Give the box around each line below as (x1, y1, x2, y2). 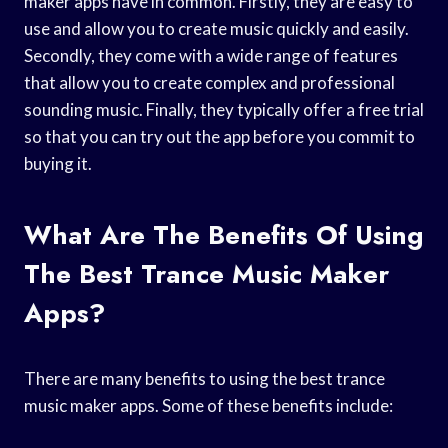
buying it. (24, 152, 92, 174)
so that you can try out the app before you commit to (24, 125, 415, 147)
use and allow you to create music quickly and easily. (24, 17, 409, 39)
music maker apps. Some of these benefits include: (24, 394, 393, 416)
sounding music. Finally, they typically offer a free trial (24, 98, 424, 120)
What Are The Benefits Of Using (24, 215, 423, 254)
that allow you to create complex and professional (24, 71, 395, 93)
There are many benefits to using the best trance (24, 367, 385, 389)
